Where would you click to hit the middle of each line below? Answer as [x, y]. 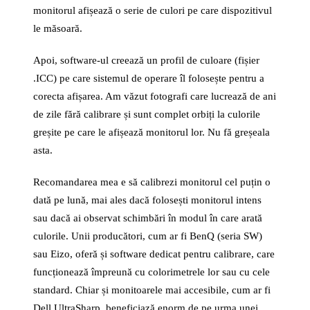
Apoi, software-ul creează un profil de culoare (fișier [146, 60]
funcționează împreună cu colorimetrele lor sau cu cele [152, 272]
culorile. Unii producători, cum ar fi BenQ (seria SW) [148, 236]
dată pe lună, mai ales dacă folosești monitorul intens [147, 200]
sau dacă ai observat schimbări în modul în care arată [148, 218]
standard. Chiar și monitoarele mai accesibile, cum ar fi [152, 290]
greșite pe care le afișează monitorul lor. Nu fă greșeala [152, 132]
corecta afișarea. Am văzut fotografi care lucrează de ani [155, 96]
